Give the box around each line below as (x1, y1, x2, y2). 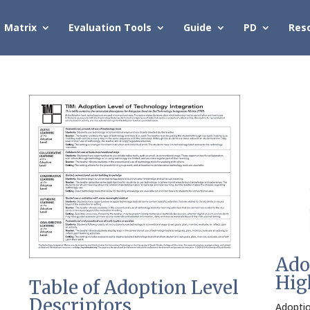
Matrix (4, 21, 37, 34)
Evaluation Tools (69, 21, 152, 34)
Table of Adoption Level (29, 275, 239, 299)
